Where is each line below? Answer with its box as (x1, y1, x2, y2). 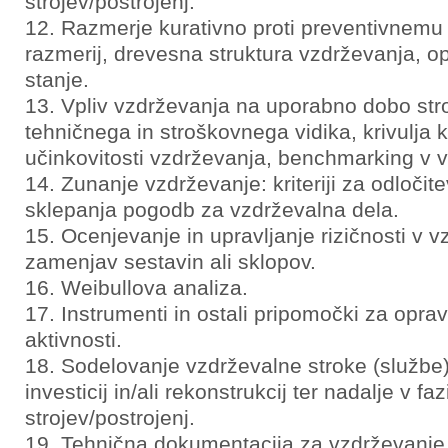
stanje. (25, 68, 89, 91)
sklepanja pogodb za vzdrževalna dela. (25, 198, 399, 221)
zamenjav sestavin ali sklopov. (25, 250, 316, 273)
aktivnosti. (25, 328, 122, 351)
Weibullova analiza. (61, 276, 248, 299)
